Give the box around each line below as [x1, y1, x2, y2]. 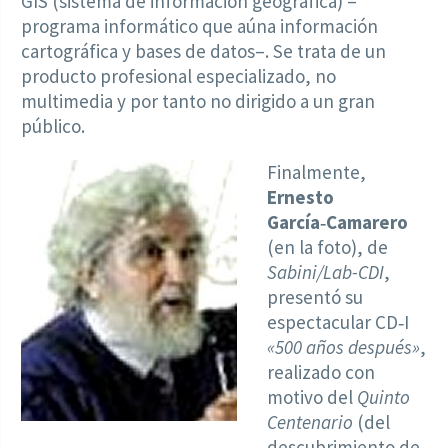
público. [21, 113, 85, 138]
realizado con [267, 359, 376, 384]
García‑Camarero [267, 209, 409, 234]
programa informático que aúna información [21, 13, 378, 38]
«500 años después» [267, 334, 421, 359]
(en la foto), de [267, 234, 389, 259]
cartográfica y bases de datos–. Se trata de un [21, 38, 386, 63]
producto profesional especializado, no [21, 63, 336, 88]
